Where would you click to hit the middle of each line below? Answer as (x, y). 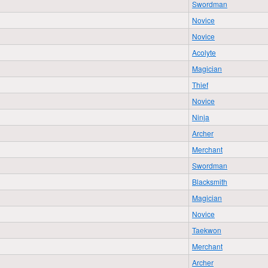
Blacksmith (210, 182)
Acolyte (204, 52)
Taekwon (207, 230)
